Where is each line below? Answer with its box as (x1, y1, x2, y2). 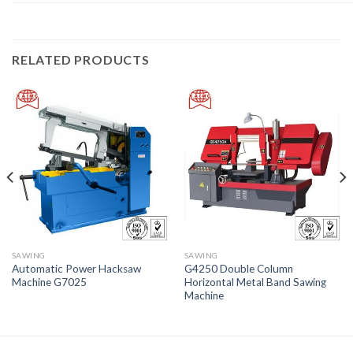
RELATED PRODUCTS (12, 52, 150, 68)
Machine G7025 (11, 275, 87, 288)
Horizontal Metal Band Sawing (184, 275, 326, 288)
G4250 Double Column (184, 262, 293, 275)
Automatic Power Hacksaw (11, 262, 141, 275)
